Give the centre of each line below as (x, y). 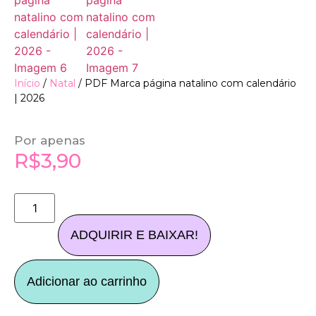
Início (27, 83)
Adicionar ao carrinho (87, 282)
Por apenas (50, 140)
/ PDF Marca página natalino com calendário (186, 83)
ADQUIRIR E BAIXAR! (135, 235)
